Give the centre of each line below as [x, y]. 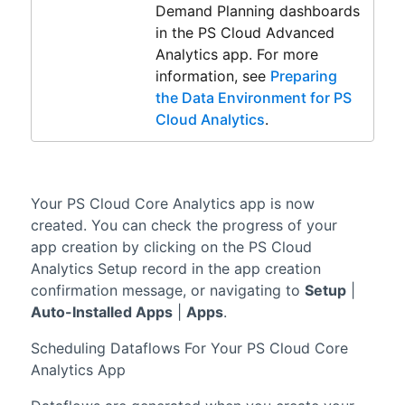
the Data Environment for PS [253, 97]
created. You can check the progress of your [184, 225]
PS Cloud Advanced [266, 32]
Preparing [303, 75]
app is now [274, 203]
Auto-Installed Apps [101, 311]
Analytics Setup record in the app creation [175, 268]
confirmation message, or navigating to [167, 290]
